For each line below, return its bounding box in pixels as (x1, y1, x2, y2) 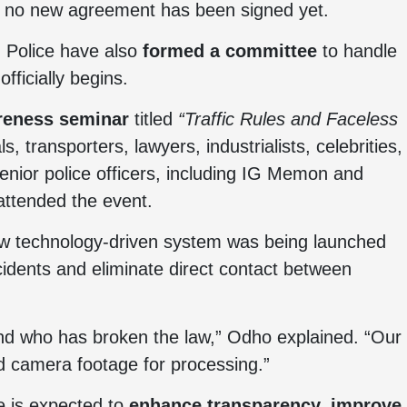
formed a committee (143, 41, 317, 61)
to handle (317, 41, 397, 61)
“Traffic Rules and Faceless (178, 109, 398, 129)
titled (129, 109, 178, 129)
